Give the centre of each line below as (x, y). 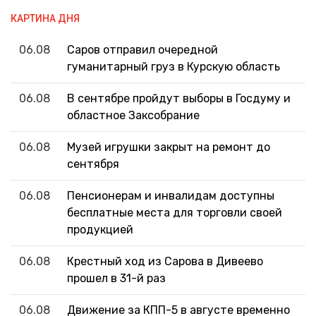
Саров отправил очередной (142, 50)
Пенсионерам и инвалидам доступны (171, 196)
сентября (93, 164)
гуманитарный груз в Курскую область (174, 67)
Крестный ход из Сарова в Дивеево (165, 262)
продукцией (100, 230)
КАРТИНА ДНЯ (45, 19)
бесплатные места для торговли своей (175, 213)
